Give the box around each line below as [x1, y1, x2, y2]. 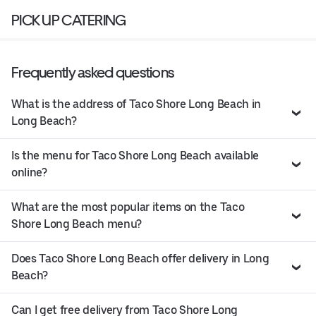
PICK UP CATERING [11, 11, 126, 29]
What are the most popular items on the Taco [11, 200, 245, 214]
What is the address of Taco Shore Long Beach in [11, 97, 261, 111]
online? [11, 165, 47, 179]
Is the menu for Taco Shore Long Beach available [11, 148, 259, 162]
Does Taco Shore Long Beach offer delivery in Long [11, 251, 269, 265]
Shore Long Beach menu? [11, 217, 142, 231]
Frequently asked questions [11, 63, 174, 81]
